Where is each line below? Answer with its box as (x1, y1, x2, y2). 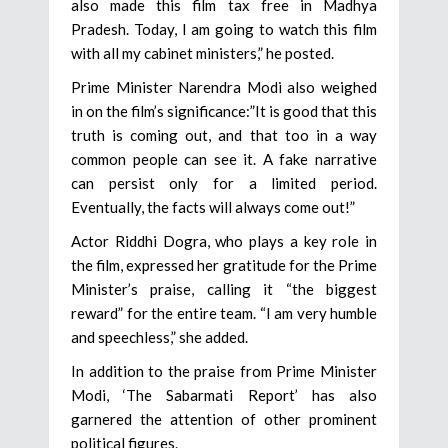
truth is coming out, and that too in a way (71, 125, 377, 144)
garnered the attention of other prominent (71, 409, 377, 428)
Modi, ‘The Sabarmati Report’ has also (71, 385, 377, 404)
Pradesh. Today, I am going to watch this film (71, 19, 377, 38)
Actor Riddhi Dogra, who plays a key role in (71, 231, 377, 250)
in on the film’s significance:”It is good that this (71, 101, 377, 120)
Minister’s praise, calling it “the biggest (71, 279, 377, 298)
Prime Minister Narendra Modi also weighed (71, 77, 377, 96)
